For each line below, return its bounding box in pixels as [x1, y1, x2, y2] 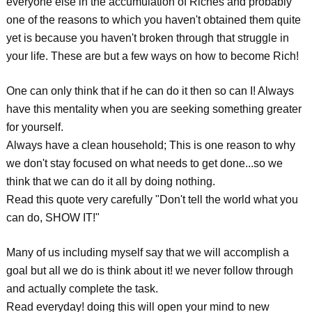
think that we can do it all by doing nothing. [6, 175, 215, 187]
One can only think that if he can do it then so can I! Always [6, 85, 294, 97]
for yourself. [6, 121, 63, 133]
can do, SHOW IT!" [6, 212, 100, 224]
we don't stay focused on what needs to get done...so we [6, 157, 283, 169]
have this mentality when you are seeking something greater [6, 103, 302, 115]
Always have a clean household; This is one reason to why [6, 139, 295, 151]
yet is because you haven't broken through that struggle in [6, 32, 289, 44]
